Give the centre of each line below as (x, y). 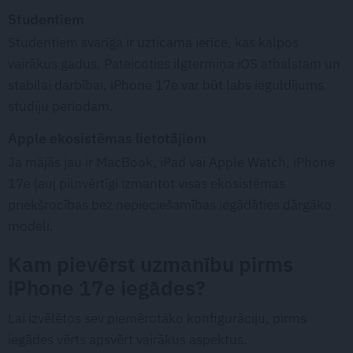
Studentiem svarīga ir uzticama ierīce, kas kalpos (153, 43)
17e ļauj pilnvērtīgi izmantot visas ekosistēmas (147, 183)
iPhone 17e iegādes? (107, 288)
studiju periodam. (61, 107)
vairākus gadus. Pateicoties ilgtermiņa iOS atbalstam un (174, 64)
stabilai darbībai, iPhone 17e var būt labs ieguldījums (166, 85)
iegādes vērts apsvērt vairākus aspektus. (128, 339)
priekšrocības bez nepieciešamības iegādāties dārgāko (170, 204)
